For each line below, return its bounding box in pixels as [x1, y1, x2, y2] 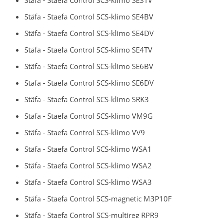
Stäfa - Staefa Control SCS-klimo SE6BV [24, 61, 153, 71]
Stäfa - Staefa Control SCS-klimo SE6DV [24, 77, 154, 88]
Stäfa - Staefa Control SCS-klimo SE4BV [24, 11, 153, 21]
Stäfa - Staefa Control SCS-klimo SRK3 [24, 94, 149, 104]
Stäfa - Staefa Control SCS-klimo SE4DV [24, 28, 154, 38]
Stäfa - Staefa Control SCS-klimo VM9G [24, 110, 153, 121]
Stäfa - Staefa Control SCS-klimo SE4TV [24, 44, 152, 54]
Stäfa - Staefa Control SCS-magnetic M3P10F [24, 193, 172, 203]
